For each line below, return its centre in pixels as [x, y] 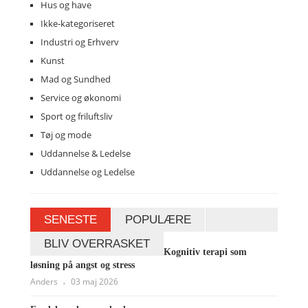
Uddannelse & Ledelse [86, 153]
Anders [44, 281]
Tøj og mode [66, 134]
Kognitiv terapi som [205, 252]
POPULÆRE [158, 219]
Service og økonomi [81, 97]
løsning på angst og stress [82, 265]
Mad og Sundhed [76, 79]
